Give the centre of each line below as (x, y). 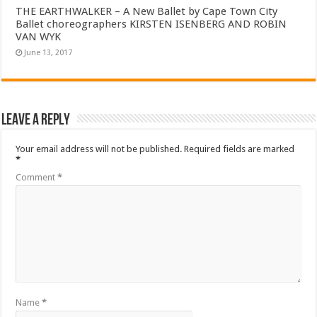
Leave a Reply (36, 120)
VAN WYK (39, 37)
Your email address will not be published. (99, 149)
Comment (37, 178)
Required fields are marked (240, 149)
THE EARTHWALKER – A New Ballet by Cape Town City (147, 12)
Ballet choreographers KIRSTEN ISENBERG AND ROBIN (151, 24)
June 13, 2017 (48, 53)
